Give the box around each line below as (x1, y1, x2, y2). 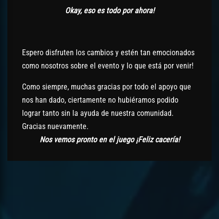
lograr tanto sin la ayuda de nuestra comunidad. (22, 109, 174, 118)
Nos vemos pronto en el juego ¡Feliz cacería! (39, 135, 180, 144)
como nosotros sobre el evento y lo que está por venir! (22, 61, 194, 70)
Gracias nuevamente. (22, 122, 88, 131)
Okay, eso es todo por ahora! (65, 6, 154, 15)
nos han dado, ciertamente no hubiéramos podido (22, 95, 178, 105)
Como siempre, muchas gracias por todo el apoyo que (22, 82, 191, 91)
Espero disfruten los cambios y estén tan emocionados (22, 48, 195, 57)
